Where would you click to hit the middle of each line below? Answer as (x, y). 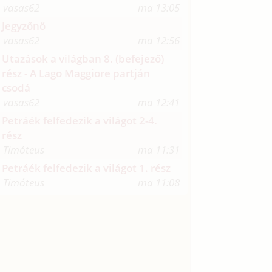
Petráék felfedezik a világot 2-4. (80, 121)
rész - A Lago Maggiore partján (76, 73)
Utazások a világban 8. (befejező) (83, 59)
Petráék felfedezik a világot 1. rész (87, 168)
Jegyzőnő (24, 26)
